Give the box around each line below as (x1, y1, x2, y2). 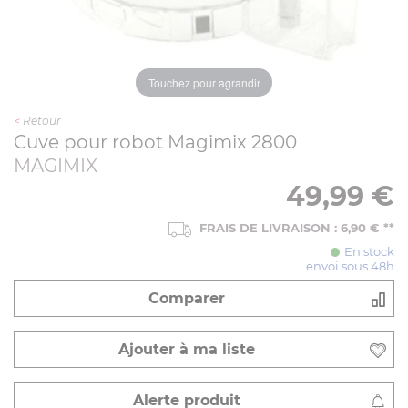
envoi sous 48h (306, 258, 394, 273)
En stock (344, 243, 394, 259)
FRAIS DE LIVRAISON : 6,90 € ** (196, 220, 394, 235)
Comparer (148, 289, 225, 307)
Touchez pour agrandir (148, 74, 260, 90)
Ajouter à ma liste (117, 340, 255, 358)
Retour (20, 114, 61, 127)
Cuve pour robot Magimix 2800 (14, 131, 297, 153)
